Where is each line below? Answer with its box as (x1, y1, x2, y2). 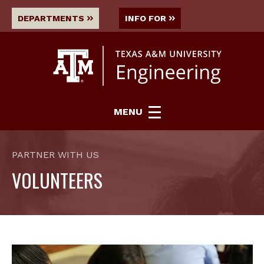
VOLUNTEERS (12, 166, 103, 194)
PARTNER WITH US (12, 148, 99, 160)
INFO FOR (125, 14, 166, 23)
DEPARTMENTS (18, 14, 84, 23)
